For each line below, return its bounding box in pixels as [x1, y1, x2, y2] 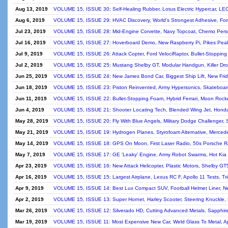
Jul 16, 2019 [15, 40, 46, 45]
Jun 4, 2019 [15, 107, 44, 112]
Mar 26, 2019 [15, 208, 47, 213]
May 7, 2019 [15, 152, 45, 157]
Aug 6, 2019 [15, 17, 45, 23]
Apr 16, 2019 [15, 174, 47, 180]
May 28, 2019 [15, 118, 48, 124]
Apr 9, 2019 [15, 185, 44, 191]
